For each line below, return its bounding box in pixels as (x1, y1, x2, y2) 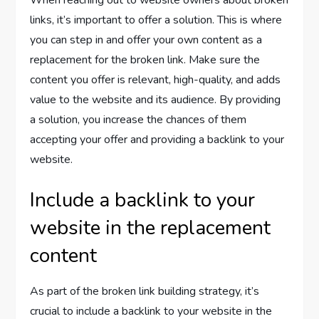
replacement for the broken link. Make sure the (30, 52, 261, 68)
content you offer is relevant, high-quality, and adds (30, 72, 281, 88)
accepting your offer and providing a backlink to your (30, 132, 285, 148)
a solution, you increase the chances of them (30, 112, 247, 128)
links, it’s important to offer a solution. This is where (30, 12, 283, 28)
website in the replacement (30, 214, 271, 242)
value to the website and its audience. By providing (30, 92, 281, 108)
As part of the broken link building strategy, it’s (30, 283, 260, 300)
